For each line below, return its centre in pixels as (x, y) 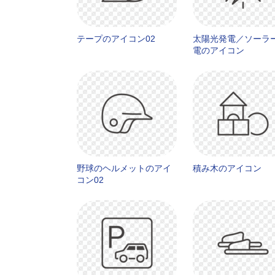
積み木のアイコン (227, 168)
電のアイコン (219, 50)
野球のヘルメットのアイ (124, 168)
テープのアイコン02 (116, 39)
